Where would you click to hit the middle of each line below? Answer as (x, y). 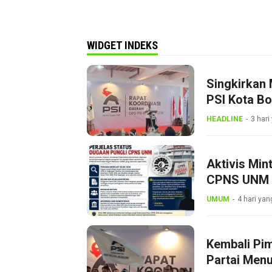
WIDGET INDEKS (122, 46)
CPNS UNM (238, 180)
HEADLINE (225, 119)
